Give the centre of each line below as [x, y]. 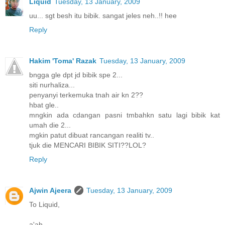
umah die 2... [50, 125]
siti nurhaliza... [52, 85]
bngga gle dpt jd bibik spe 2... [76, 75]
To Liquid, [44, 205]
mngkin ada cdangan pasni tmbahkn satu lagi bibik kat [125, 115]
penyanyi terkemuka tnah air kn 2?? [86, 95]
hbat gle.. [44, 105]
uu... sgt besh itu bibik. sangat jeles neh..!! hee [103, 16]
